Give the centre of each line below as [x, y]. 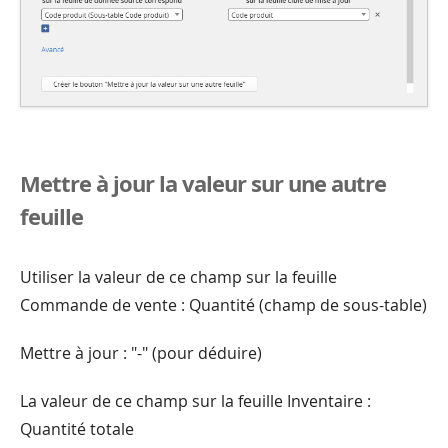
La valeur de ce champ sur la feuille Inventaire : [195, 400]
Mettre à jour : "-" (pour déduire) [141, 352]
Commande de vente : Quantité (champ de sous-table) [223, 304]
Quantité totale [77, 428]
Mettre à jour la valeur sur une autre [203, 182]
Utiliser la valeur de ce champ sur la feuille [178, 276]
